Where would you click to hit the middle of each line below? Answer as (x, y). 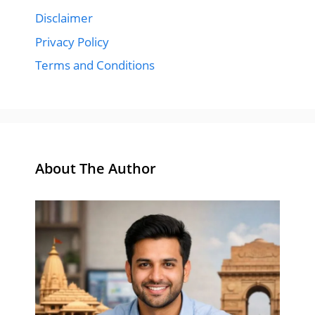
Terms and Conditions (95, 65)
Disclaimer (64, 18)
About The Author (96, 169)
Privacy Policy (72, 41)
